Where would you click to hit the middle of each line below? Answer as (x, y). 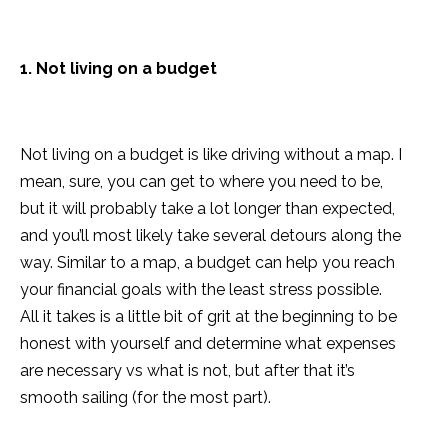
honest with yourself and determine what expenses (208, 344)
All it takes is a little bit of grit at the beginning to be (208, 317)
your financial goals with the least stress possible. (201, 290)
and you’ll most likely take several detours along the (210, 236)
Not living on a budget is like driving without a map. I (211, 155)
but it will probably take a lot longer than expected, (207, 209)
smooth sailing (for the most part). (147, 398)
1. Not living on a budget (118, 69)
